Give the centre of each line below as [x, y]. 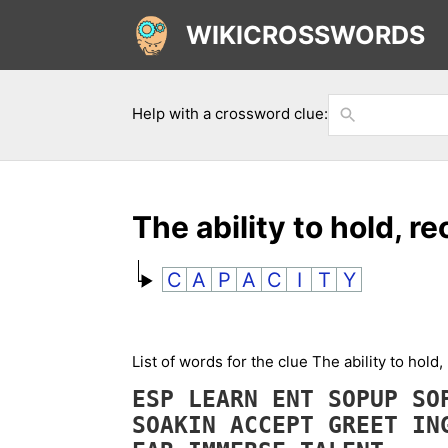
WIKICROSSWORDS [305, 35]
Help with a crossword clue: [230, 113]
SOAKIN [181, 425]
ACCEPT [279, 425]
